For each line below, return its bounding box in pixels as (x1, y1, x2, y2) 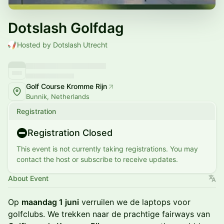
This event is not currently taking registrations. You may (16, 144, 198, 153)
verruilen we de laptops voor (79, 197, 190, 207)
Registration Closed (27, 127, 112, 138)
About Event (8, 174, 48, 182)
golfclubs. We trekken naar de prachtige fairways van (8, 209, 210, 219)
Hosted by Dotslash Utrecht (17, 40, 107, 49)
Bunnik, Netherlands (26, 92, 89, 100)
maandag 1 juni (21, 197, 79, 207)
